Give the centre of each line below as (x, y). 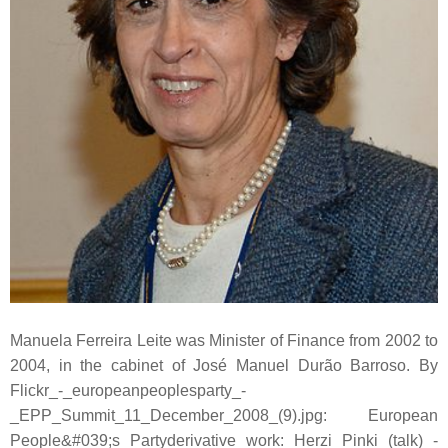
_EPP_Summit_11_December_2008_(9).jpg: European (224, 415)
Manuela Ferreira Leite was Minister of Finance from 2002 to (224, 340)
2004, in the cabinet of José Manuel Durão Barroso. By (224, 365)
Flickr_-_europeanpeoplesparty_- (128, 390)
